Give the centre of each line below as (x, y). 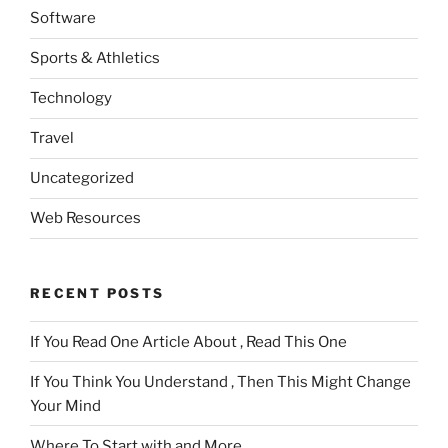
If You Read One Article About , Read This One (188, 341)
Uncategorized (82, 178)
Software (63, 18)
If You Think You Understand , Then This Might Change (220, 381)
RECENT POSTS (97, 292)
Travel (52, 138)
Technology (71, 98)
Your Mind (65, 405)
